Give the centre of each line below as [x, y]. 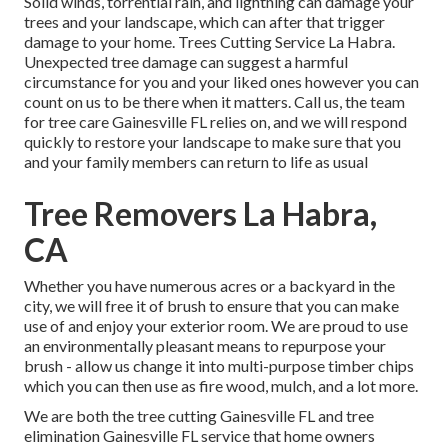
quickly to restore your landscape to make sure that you [212, 142]
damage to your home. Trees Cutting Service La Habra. [209, 42]
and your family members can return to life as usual [196, 162]
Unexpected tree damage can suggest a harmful [186, 62]
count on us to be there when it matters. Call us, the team [214, 102]
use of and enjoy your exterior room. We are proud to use [216, 326]
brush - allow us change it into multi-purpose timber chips [219, 366]
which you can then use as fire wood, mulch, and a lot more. [221, 386]
